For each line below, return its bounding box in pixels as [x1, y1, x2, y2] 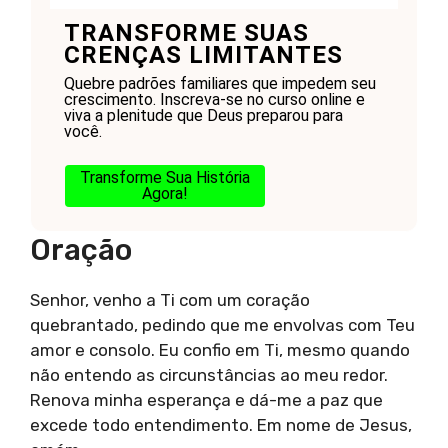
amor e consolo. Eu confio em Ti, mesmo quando [30, 339, 410, 360]
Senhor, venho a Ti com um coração [30, 289, 310, 310]
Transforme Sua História [79, 168, 250, 188]
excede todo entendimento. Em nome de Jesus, [30, 414, 412, 435]
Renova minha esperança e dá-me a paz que [30, 389, 383, 410]
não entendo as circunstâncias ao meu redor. [30, 364, 388, 385]
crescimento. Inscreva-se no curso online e [63, 90, 365, 110]
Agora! [141, 184, 188, 204]
